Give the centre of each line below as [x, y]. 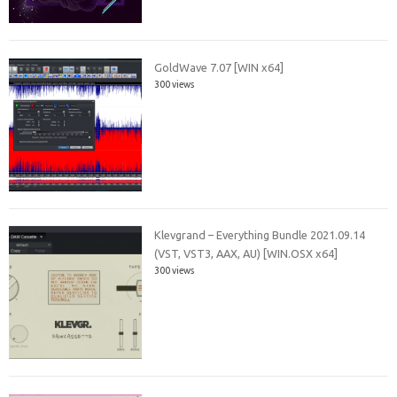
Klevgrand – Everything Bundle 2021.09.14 [260, 235]
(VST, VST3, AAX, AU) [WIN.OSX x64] [246, 254]
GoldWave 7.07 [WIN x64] [219, 67]
